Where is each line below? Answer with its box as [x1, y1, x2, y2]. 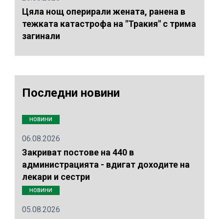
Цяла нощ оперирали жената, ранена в [22, 6, 185, 17]
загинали [22, 31, 60, 42]
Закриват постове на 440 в [22, 147, 134, 158]
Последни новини [22, 86, 120, 100]
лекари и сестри [22, 172, 90, 182]
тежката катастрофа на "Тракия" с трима [22, 19, 196, 29]
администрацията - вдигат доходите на [22, 159, 190, 170]
